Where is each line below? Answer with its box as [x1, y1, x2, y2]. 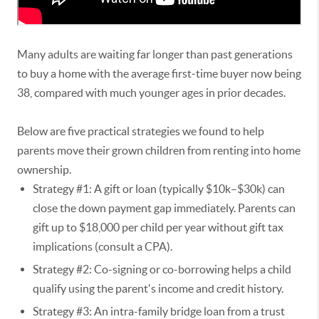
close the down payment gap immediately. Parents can [33, 202, 296, 215]
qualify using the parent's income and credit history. [33, 282, 283, 296]
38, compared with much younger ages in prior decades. [17, 86, 288, 100]
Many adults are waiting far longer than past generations [17, 48, 293, 61]
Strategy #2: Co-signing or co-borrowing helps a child [33, 263, 291, 276]
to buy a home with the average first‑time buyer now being [17, 67, 301, 80]
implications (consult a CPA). [33, 240, 172, 253]
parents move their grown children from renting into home [17, 144, 300, 157]
